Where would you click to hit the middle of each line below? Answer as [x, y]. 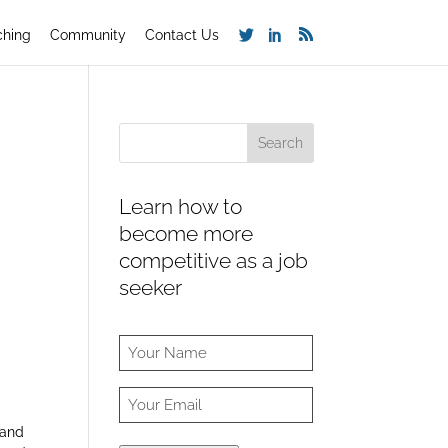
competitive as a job [214, 260]
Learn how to [181, 206]
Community [87, 35]
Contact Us [181, 35]
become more [186, 233]
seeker [151, 287]
